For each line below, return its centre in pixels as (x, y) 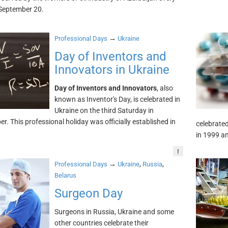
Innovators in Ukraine (112, 70)
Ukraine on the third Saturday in (104, 110)
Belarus (65, 175)
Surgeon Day (88, 193)
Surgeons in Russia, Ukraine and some (114, 212)
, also (165, 88)
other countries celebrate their (101, 223)
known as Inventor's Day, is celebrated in (117, 99)
